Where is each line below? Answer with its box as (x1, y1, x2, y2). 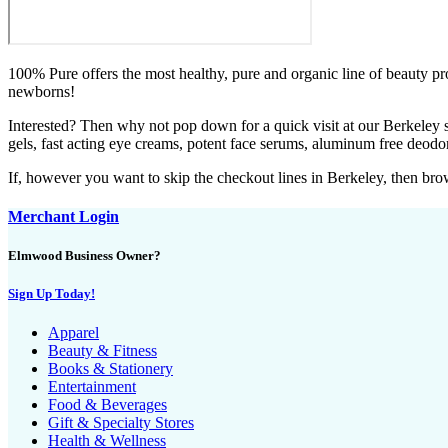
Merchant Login (8, 207, 119, 225)
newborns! (8, 82, 75, 100)
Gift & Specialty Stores (48, 414, 194, 432)
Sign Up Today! (8, 286, 95, 302)
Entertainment (48, 378, 136, 396)
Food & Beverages (48, 396, 167, 414)
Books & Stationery (48, 360, 173, 378)
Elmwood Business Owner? (8, 248, 161, 264)
